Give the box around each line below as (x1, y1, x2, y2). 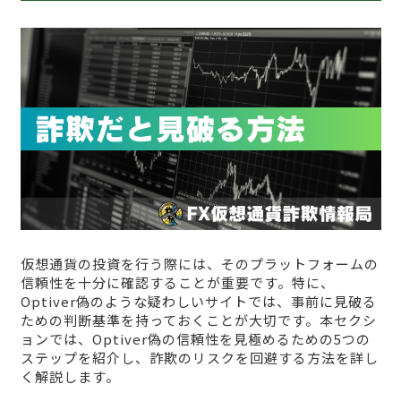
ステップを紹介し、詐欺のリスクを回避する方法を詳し (20, 347, 379, 367)
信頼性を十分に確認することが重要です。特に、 (20, 272, 335, 292)
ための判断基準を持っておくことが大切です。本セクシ (20, 310, 377, 329)
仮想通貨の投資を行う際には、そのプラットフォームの (20, 253, 379, 273)
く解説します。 (20, 366, 120, 386)
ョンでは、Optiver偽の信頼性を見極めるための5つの (20, 328, 371, 348)
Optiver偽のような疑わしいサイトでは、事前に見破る (20, 291, 377, 311)
